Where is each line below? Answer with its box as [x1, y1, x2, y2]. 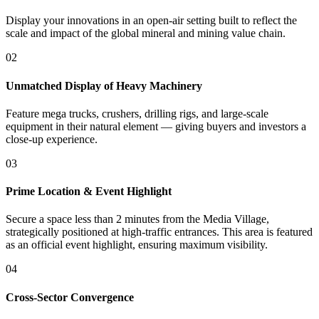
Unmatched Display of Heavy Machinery [6, 79, 202, 92]
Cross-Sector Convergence [6, 291, 134, 303]
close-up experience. [6, 132, 98, 145]
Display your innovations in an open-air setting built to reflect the [6, 14, 297, 27]
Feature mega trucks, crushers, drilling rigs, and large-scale [6, 107, 268, 120]
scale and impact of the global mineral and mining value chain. [6, 27, 286, 40]
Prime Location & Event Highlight [6, 185, 172, 198]
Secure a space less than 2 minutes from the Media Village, [6, 213, 269, 226]
